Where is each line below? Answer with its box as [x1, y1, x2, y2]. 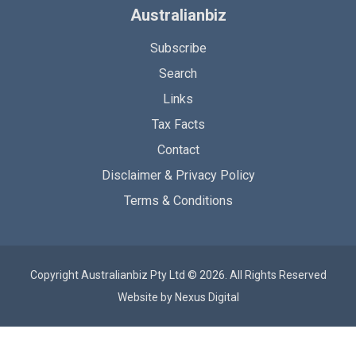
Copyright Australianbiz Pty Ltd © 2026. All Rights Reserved [29, 268, 327, 281]
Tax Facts [151, 116, 205, 132]
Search [159, 65, 197, 81]
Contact [157, 141, 199, 157]
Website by [117, 290, 175, 304]
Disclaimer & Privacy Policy [101, 167, 255, 183]
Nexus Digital [174, 290, 239, 304]
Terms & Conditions [123, 192, 233, 208]
